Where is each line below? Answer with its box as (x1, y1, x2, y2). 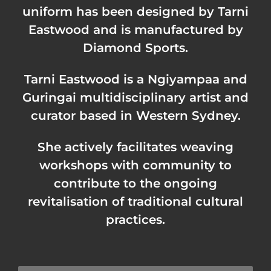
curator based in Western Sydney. (30, 108, 241, 123)
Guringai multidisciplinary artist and (22, 90, 249, 105)
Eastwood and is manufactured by (28, 22, 243, 38)
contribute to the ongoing (54, 176, 217, 191)
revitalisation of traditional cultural (28, 194, 243, 209)
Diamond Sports (83, 41, 185, 56)
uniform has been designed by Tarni (22, 4, 249, 19)
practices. (106, 212, 165, 227)
